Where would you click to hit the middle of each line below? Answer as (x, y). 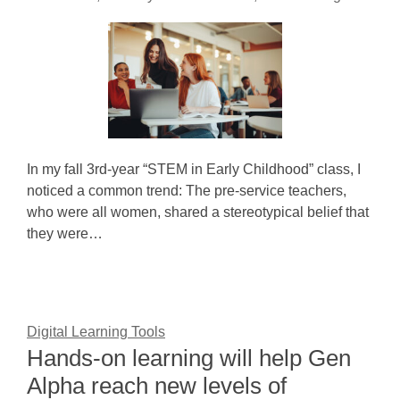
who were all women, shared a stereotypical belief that (198, 212)
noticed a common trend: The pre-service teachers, (187, 191)
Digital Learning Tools (96, 332)
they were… (65, 233)
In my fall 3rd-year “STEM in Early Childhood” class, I (194, 169)
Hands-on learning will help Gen (189, 358)
